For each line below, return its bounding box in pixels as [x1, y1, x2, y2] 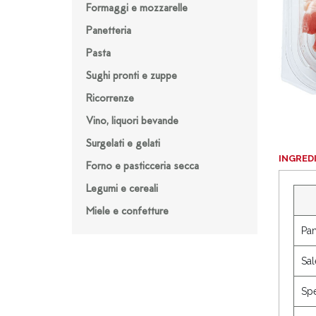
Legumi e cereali [86, 184, 158, 195]
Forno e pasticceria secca [86, 162, 199, 172]
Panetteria [86, 26, 131, 37]
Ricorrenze [86, 94, 134, 104]
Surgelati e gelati [86, 139, 160, 150]
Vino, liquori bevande [86, 116, 178, 127]
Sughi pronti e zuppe [86, 71, 177, 82]
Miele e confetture [86, 207, 169, 217]
